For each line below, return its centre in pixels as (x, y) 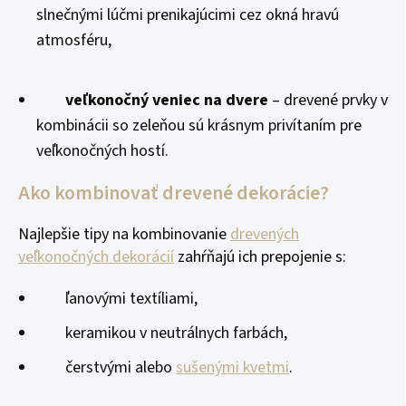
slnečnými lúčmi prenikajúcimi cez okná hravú (188, 15)
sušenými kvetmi (232, 367)
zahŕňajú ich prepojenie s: (262, 257)
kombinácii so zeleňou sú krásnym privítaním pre (199, 126)
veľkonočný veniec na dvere (167, 100)
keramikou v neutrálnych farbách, (162, 333)
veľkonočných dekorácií (96, 257)
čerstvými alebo (106, 367)
